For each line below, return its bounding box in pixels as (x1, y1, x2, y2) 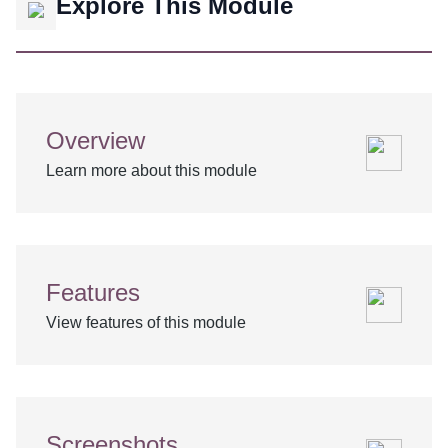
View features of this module (46, 314, 246, 331)
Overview (46, 127, 145, 154)
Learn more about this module (46, 162, 257, 179)
